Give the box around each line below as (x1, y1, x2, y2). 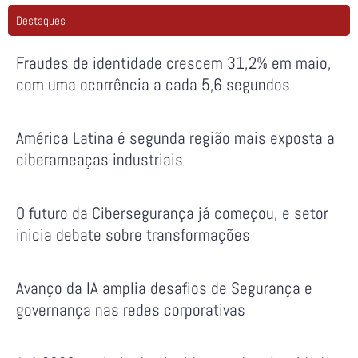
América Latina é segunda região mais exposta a (16, 126, 335, 149)
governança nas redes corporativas (16, 298, 245, 320)
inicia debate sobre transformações (16, 223, 250, 245)
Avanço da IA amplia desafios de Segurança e (16, 276, 312, 299)
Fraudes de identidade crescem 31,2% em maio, (16, 51, 332, 74)
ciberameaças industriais (16, 148, 183, 170)
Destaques (16, 12, 66, 28)
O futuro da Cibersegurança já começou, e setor (16, 201, 328, 224)
